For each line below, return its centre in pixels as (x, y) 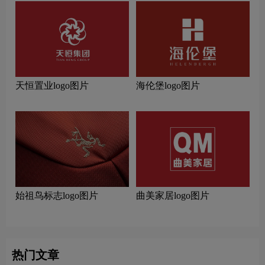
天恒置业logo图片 (52, 86)
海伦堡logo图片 (168, 86)
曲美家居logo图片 (173, 196)
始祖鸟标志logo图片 (57, 196)
